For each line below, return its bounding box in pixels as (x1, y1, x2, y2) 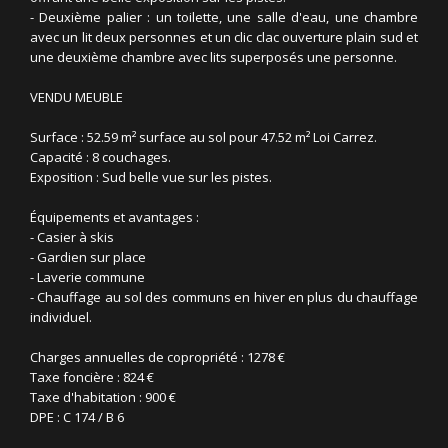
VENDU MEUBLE (30, 88, 123, 106)
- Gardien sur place (30, 248, 146, 266)
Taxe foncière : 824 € (30, 368, 154, 386)
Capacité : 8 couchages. (30, 148, 171, 166)
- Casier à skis (30, 228, 114, 246)
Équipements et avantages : (30, 208, 199, 226)
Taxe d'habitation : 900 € (30, 388, 176, 406)
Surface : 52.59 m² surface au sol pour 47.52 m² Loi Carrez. (30, 128, 377, 146)
